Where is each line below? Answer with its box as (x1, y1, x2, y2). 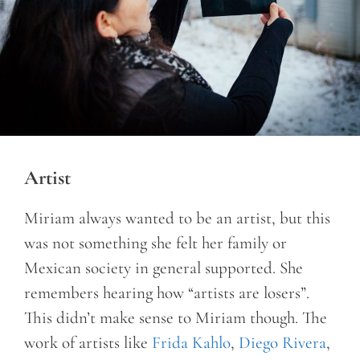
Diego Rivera (239, 332, 326, 353)
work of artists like (24, 332, 152, 353)
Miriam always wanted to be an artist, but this (24, 207, 330, 228)
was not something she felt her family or (24, 232, 287, 253)
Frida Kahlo (152, 332, 231, 353)
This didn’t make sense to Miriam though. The (24, 307, 327, 328)
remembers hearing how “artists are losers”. (24, 282, 309, 303)
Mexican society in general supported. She (24, 257, 303, 278)
